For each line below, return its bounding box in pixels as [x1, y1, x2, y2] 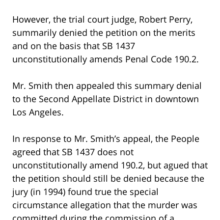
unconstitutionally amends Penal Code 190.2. [12, 53, 199, 65]
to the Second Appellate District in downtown [12, 92, 199, 105]
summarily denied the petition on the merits [12, 26, 195, 38]
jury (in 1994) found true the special [12, 185, 159, 197]
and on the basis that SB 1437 [12, 39, 135, 52]
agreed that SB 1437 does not [12, 145, 134, 158]
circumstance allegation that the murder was [12, 198, 197, 211]
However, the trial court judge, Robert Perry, [12, 13, 192, 25]
